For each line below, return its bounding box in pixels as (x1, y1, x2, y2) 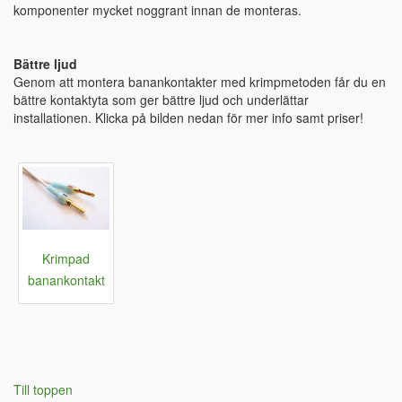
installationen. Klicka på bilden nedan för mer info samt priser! (13, 109, 363, 127)
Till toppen (13, 380, 73, 398)
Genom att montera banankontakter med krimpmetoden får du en (13, 73, 386, 92)
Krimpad (42, 249, 90, 267)
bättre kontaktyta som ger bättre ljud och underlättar (13, 91, 309, 109)
